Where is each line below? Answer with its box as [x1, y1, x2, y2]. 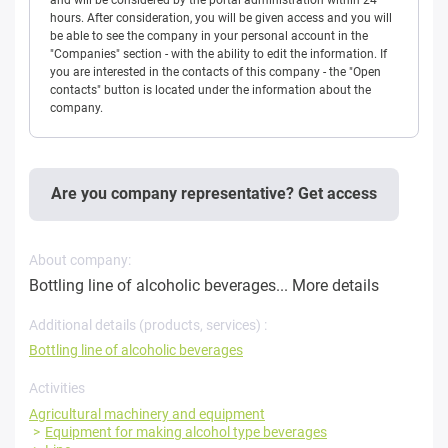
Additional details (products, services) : [29, 316, 267, 333]
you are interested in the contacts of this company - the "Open [50, 64, 381, 79]
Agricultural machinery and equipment [29, 405, 265, 422]
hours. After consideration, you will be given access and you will [50, 10, 392, 25]
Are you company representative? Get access [51, 184, 377, 203]
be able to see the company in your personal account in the [50, 28, 368, 43]
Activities [29, 379, 85, 396]
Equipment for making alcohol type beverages [45, 423, 327, 440]
